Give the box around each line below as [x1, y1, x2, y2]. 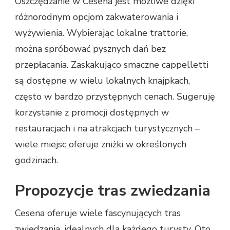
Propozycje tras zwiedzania [15, 180, 210, 202]
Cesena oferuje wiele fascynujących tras [15, 207, 181, 220]
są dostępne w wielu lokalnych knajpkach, [15, 74, 190, 87]
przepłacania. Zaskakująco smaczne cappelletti [15, 59, 208, 71]
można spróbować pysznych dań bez [15, 43, 166, 55]
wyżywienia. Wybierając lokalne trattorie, [15, 27, 188, 40]
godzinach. [15, 154, 58, 167]
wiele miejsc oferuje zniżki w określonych [15, 138, 186, 151]
